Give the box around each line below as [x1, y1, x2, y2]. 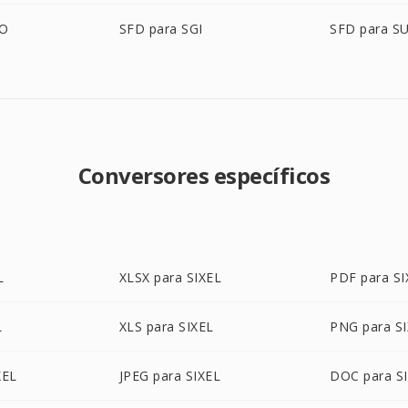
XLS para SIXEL [118, 318, 214, 335]
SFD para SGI [118, 20, 203, 37]
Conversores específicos [77, 160, 331, 190]
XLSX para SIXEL [118, 269, 222, 286]
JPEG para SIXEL [118, 367, 221, 384]
